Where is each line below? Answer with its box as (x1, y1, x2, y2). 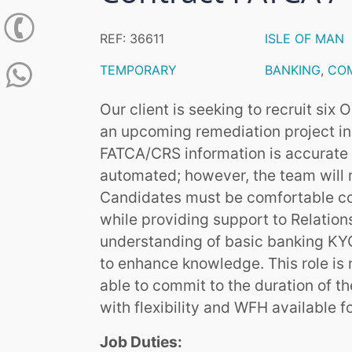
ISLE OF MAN (265, 31, 344, 47)
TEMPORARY (100, 62, 177, 79)
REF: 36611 (100, 31, 164, 47)
